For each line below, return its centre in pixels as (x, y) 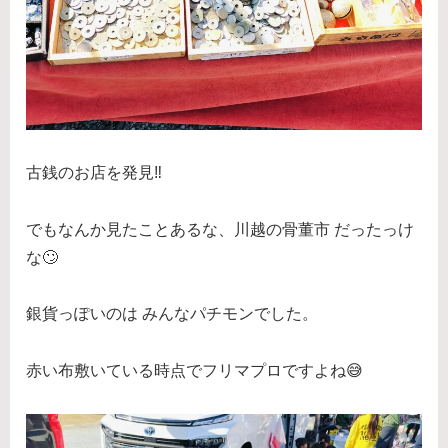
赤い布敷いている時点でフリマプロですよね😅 (194, 371)
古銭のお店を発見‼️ (94, 172)
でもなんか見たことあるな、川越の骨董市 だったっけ (220, 229)
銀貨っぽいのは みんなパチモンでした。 (172, 314)
